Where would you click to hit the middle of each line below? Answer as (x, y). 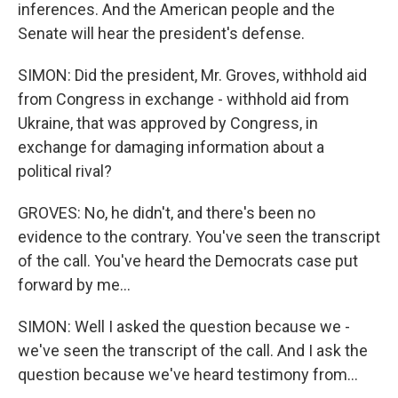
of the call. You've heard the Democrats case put (188, 261)
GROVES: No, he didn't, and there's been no (167, 213)
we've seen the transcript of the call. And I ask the (193, 351)
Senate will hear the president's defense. (161, 34)
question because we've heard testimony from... (188, 375)
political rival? (65, 171)
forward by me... (74, 285)
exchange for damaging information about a (171, 147)
